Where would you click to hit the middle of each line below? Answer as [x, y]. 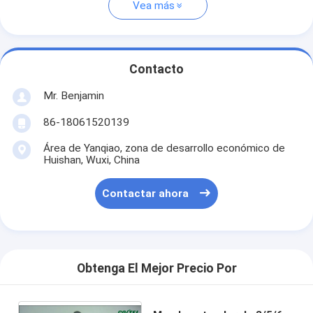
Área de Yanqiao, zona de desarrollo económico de [164, 148]
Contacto [156, 70]
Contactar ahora [146, 194]
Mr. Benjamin [73, 95]
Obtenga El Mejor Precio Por [156, 269]
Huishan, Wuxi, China [91, 160]
